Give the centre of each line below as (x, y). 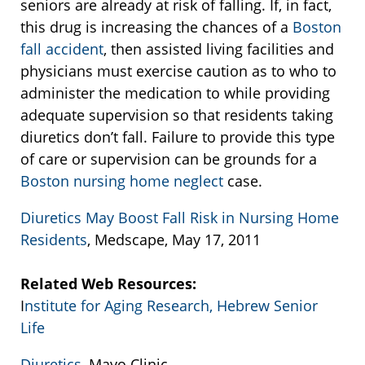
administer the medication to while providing (175, 93)
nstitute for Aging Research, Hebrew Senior (171, 306)
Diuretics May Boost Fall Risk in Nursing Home (180, 218)
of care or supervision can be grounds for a (169, 159)
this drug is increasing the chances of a (156, 27)
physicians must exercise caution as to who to (178, 71)
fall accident (62, 49)
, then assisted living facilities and (219, 49)
